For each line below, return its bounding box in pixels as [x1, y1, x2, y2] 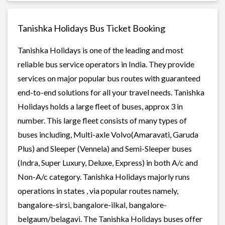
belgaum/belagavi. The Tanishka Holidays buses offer [18, 213, 202, 223]
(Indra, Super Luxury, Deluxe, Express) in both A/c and [18, 157, 198, 167]
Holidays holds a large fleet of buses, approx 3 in [18, 101, 183, 111]
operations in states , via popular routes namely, [18, 185, 178, 195]
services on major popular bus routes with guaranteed [18, 73, 200, 83]
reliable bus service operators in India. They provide [18, 59, 194, 69]
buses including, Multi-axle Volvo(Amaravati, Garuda [18, 129, 198, 139]
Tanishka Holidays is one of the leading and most [18, 45, 183, 55]
